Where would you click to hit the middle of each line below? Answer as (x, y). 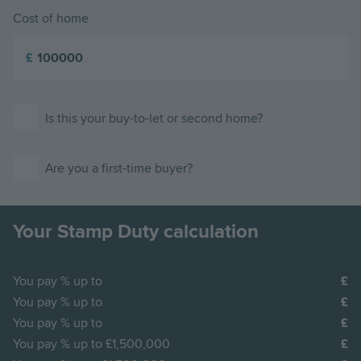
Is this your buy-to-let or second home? (154, 118)
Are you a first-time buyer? (119, 168)
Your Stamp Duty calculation (136, 231)
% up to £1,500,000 (115, 344)
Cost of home (51, 18)
